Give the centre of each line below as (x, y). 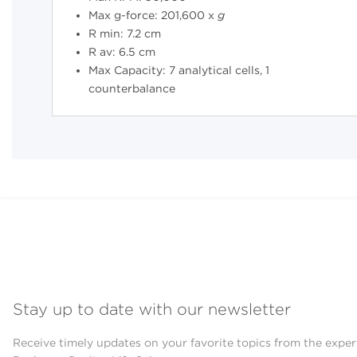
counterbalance (132, 89)
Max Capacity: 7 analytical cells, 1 (179, 71)
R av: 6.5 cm (122, 52)
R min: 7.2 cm (125, 34)
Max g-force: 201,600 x (153, 16)
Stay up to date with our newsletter (152, 309)
